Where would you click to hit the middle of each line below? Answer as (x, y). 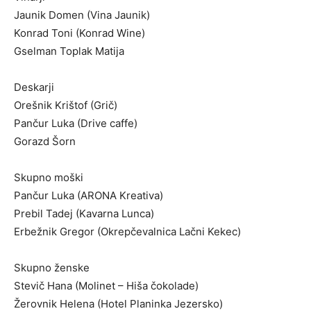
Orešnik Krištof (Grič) (66, 106)
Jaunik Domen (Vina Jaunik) (82, 15)
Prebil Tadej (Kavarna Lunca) (84, 214)
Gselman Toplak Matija (69, 51)
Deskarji (34, 87)
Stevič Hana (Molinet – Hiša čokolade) (106, 286)
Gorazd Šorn (45, 142)
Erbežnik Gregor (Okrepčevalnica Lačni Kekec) (127, 232)
